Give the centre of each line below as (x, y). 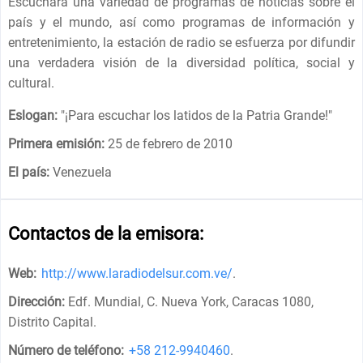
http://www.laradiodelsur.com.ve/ (137, 273)
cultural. (32, 83)
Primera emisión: (57, 143)
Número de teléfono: (66, 350)
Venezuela (81, 172)
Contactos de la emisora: (106, 233)
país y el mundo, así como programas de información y (181, 22)
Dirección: (37, 301)
